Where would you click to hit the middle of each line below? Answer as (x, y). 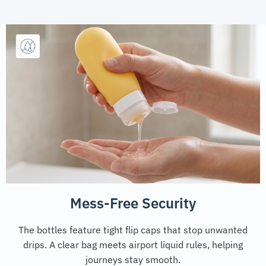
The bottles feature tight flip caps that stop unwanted (133, 229)
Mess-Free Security (133, 203)
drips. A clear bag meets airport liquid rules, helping (133, 244)
